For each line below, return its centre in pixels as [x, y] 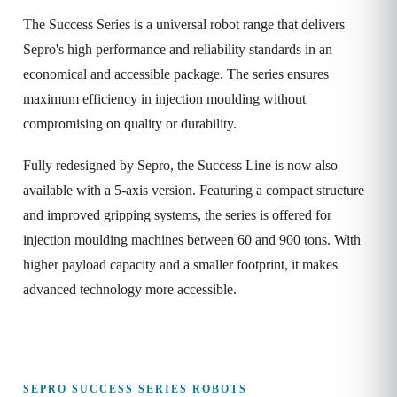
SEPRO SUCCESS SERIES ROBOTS [135, 389]
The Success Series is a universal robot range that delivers [184, 24]
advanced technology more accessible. [130, 289]
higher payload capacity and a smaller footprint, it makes [180, 264]
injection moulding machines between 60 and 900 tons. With [192, 239]
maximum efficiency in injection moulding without [164, 99]
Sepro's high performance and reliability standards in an [178, 49]
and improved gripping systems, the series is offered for [177, 214]
